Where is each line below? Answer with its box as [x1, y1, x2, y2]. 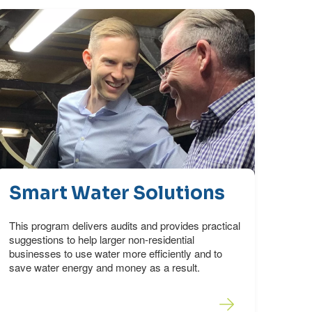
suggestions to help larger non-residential [8, 232, 194, 247]
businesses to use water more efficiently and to [8, 246, 222, 261]
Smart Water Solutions [8, 182, 225, 205]
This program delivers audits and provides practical [8, 218, 240, 233]
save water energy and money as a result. [8, 260, 200, 275]
